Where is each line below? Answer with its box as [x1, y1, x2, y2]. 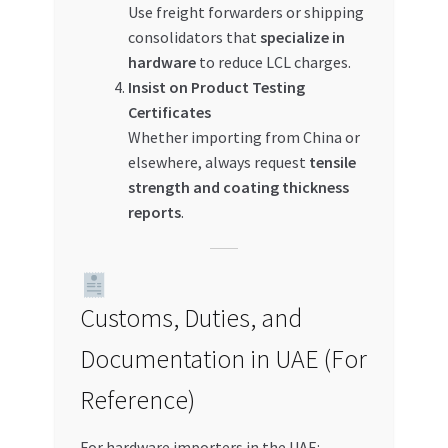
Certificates [127, 102, 211, 123]
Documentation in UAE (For [79, 342, 367, 375]
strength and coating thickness [127, 177, 349, 198]
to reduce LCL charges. [195, 52, 351, 73]
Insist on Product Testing [127, 77, 305, 98]
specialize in [259, 27, 345, 48]
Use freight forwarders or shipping [127, 2, 364, 23]
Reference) [79, 383, 195, 416]
